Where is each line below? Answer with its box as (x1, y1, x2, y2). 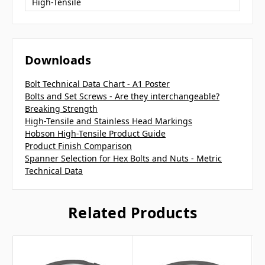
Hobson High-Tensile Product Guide (25, 127, 166, 139)
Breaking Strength (25, 102, 98, 114)
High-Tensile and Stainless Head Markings (25, 115, 192, 127)
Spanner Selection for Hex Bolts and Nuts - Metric (25, 152, 222, 164)
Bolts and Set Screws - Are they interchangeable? (25, 90, 219, 102)
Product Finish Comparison (25, 140, 132, 151)
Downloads (25, 51, 92, 68)
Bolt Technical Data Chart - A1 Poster (25, 77, 170, 89)
